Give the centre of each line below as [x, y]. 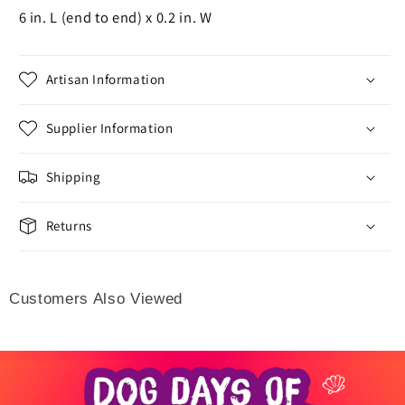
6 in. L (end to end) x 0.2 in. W [115, 18]
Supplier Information [109, 128]
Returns [69, 226]
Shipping [73, 177]
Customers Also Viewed [96, 298]
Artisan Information [105, 80]
